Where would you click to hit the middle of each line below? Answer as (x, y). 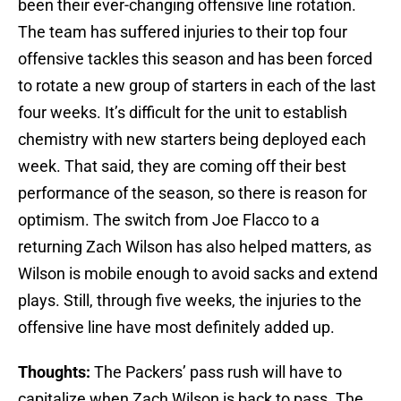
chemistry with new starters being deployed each (192, 140)
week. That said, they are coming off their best (182, 166)
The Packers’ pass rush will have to (216, 372)
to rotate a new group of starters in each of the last (197, 86)
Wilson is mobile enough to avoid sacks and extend (198, 274)
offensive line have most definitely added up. (176, 328)
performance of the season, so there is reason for (192, 193)
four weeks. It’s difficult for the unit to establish (183, 113)
